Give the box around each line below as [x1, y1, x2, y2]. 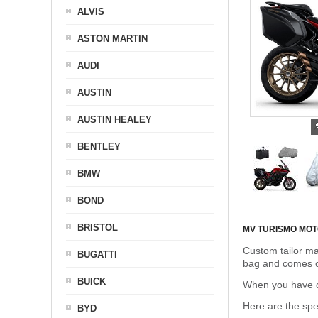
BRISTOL [77, 222, 118, 233]
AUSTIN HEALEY [77, 114, 152, 125]
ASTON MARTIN [77, 33, 148, 44]
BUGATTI [77, 249, 117, 260]
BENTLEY [77, 141, 121, 152]
